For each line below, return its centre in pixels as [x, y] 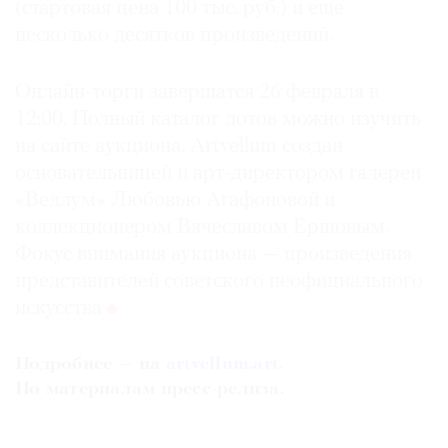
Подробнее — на [90, 364]
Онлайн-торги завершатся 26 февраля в [197, 92]
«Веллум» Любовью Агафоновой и [175, 200]
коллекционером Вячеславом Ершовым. [202, 227]
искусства [61, 308]
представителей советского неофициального [219, 281]
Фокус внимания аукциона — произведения [213, 254]
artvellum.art [221, 364]
